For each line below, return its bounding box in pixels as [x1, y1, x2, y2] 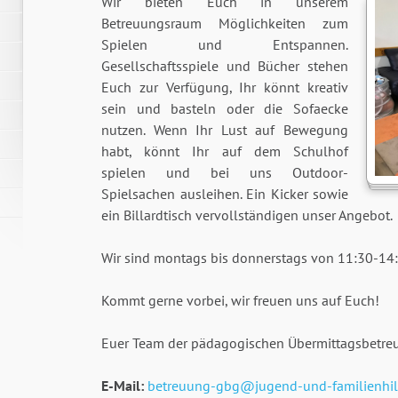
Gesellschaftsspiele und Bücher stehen [101, 57, 348, 76]
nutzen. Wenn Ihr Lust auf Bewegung [101, 121, 348, 139]
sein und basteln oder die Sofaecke [101, 99, 348, 118]
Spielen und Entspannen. [101, 36, 348, 54]
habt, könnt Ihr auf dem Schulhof [101, 142, 348, 161]
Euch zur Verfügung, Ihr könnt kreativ [101, 78, 348, 97]
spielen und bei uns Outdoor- [101, 163, 348, 182]
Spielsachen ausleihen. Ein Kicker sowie [101, 185, 348, 203]
